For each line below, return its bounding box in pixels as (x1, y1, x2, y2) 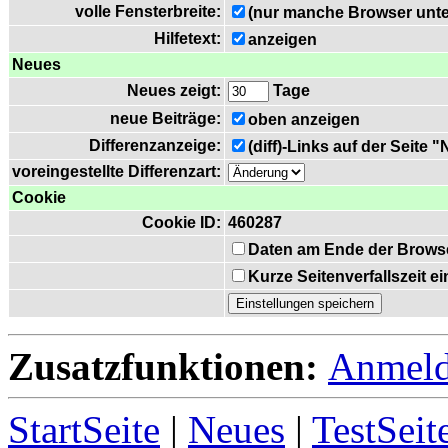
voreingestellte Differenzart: (12, 163, 221, 180)
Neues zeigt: (127, 82, 221, 99)
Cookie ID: (142, 214, 221, 231)
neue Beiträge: (110, 110, 221, 127)
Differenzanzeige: (89, 137, 221, 154)
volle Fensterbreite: (75, 3, 221, 20)
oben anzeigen (248, 111, 360, 128)
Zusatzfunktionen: (8, 345, 328, 388)
